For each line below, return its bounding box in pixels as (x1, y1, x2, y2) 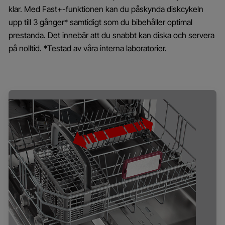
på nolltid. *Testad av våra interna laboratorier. (9, 43, 167, 53)
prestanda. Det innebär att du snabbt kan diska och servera (9, 30, 214, 40)
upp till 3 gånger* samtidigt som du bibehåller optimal (9, 17, 192, 27)
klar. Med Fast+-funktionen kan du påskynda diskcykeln (9, 4, 203, 14)
